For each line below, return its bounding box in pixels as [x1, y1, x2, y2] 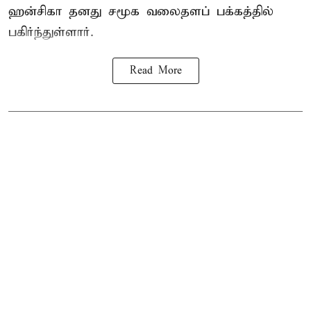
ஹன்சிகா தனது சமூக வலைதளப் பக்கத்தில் [8, 3, 274, 20]
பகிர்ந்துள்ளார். [8, 24, 94, 41]
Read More [129, 65, 182, 78]
